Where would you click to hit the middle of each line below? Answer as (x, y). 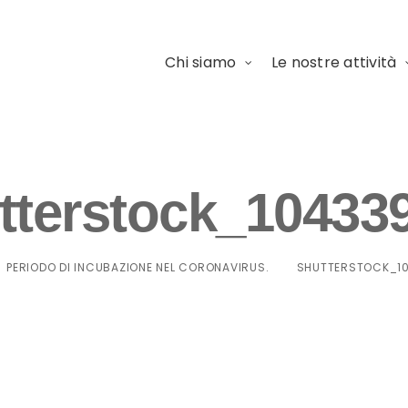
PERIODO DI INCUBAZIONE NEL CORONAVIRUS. (138, 267)
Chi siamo (201, 62)
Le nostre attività (334, 62)
